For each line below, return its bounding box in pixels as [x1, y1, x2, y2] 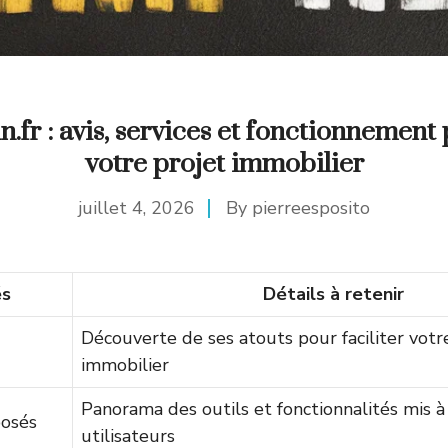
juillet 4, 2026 [78, 196, 195, 220]
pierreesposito [252, 196, 370, 220]
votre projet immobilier [84, 147, 364, 181]
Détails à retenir [262, 282, 404, 306]
